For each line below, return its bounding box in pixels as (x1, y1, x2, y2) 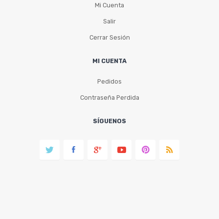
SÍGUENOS (93, 117, 126, 125)
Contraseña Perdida (80, 94, 139, 102)
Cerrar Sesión (89, 34, 130, 42)
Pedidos (97, 78, 122, 86)
